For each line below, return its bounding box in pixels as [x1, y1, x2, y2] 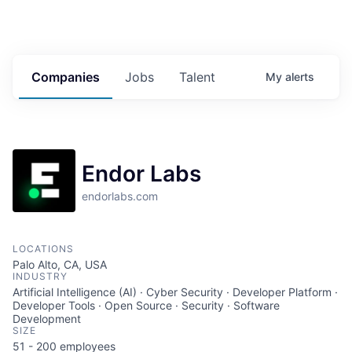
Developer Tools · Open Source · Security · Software [13, 299, 280, 313]
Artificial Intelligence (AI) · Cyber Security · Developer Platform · [13, 285, 338, 299]
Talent [179, 69, 215, 86]
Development [13, 312, 81, 326]
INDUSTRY [13, 270, 68, 283]
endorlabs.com [82, 189, 158, 203]
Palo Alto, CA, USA [13, 258, 107, 272]
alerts [285, 70, 314, 84]
